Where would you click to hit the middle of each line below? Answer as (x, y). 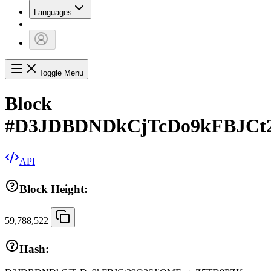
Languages (53, 13)
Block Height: (54, 189)
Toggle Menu (61, 73)
